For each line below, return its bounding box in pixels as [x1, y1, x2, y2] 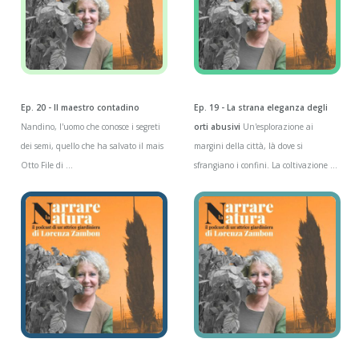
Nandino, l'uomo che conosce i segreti [20, 121, 160, 133]
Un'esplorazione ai [240, 121, 314, 133]
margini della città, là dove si [194, 140, 304, 152]
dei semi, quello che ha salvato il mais [20, 140, 163, 152]
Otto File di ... [20, 159, 73, 171]
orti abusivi [194, 121, 241, 133]
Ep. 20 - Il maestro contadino [20, 102, 139, 114]
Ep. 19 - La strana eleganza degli [194, 102, 329, 114]
